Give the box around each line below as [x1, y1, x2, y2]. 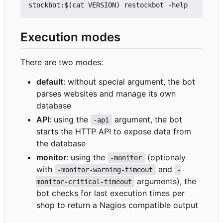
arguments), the [134, 176, 199, 187]
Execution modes [20, 29, 120, 44]
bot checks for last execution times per [36, 188, 185, 199]
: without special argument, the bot [63, 77, 195, 87]
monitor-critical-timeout [36, 178, 132, 186]
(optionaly [144, 152, 188, 163]
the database [36, 138, 86, 149]
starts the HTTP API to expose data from [36, 126, 191, 137]
